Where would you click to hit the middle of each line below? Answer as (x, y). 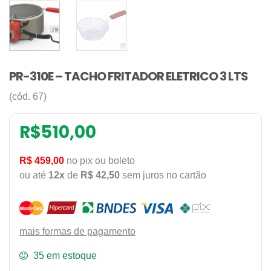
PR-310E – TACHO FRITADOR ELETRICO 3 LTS (129, 77)
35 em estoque (65, 256)
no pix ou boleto (100, 161)
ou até (34, 175)
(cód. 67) (28, 97)
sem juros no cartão (163, 175)
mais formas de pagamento (77, 232)
